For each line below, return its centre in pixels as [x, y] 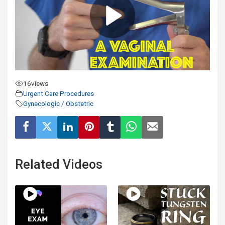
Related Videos [59, 164]
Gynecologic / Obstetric [58, 103]
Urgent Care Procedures [59, 93]
